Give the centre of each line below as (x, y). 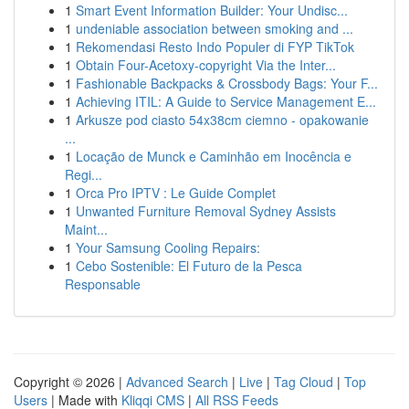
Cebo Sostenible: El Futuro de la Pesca (189, 266)
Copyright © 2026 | (70, 382)
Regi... (84, 174)
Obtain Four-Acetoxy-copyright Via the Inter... (206, 65)
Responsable (103, 284)
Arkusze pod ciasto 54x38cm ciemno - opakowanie (222, 120)
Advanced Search (177, 382)
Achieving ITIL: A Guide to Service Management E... (226, 101)
